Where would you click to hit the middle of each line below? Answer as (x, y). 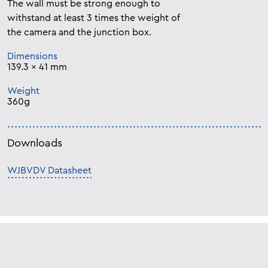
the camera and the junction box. (79, 33)
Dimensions (32, 57)
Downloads (35, 143)
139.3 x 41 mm (37, 67)
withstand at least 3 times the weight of (94, 18)
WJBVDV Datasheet (49, 171)
